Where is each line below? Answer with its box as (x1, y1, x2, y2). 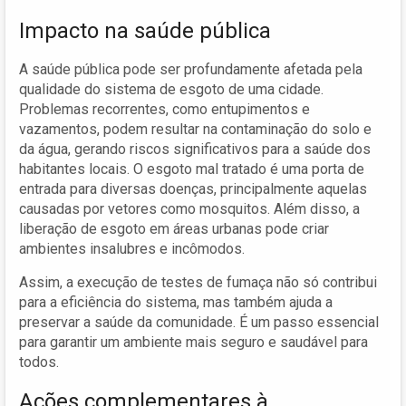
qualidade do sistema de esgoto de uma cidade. (19, 80, 324, 98)
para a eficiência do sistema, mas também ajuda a (19, 293, 333, 311)
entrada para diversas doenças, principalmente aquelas (19, 179, 367, 198)
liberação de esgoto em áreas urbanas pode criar (19, 219, 329, 237)
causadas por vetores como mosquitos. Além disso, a (19, 199, 360, 217)
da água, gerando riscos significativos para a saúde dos (19, 140, 371, 158)
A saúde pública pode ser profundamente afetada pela (19, 60, 362, 78)
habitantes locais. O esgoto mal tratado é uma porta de (19, 159, 364, 178)
